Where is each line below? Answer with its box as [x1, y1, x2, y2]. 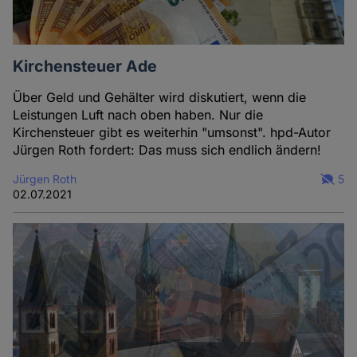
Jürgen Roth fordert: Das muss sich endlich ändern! [13, 142, 322, 159]
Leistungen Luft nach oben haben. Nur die [13, 107, 264, 124]
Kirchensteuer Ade [13, 57, 158, 76]
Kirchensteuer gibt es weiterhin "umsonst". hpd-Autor [13, 124, 331, 141]
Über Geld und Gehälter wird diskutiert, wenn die [13, 89, 307, 106]
